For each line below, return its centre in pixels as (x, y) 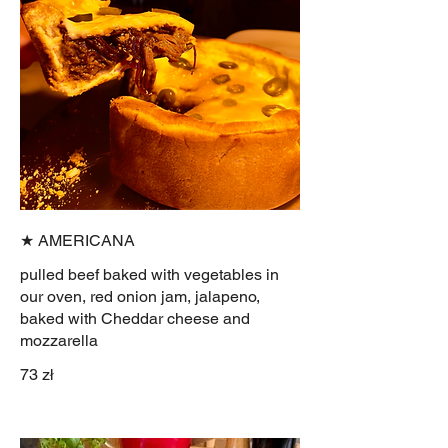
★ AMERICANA (77, 241)
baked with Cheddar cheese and (135, 319)
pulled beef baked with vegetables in (149, 275)
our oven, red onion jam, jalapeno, (140, 297)
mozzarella (59, 341)
